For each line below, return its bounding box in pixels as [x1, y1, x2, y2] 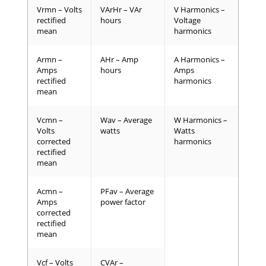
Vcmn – [37, 115, 63, 126]
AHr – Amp [100, 54, 138, 65]
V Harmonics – [174, 4, 225, 15]
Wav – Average [100, 115, 152, 126]
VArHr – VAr [100, 4, 142, 15]
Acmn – [37, 186, 63, 197]
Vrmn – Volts [37, 4, 82, 15]
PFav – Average [100, 186, 154, 197]
